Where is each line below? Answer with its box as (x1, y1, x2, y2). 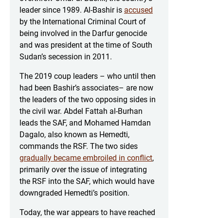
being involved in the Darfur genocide (19, 29, 147, 38)
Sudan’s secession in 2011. (19, 52, 112, 62)
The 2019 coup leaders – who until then (19, 72, 156, 81)
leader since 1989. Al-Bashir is (19, 5, 124, 15)
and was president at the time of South (19, 40, 152, 50)
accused (124, 5, 153, 15)
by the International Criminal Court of (19, 17, 146, 27)
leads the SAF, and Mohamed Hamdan (19, 118, 151, 128)
